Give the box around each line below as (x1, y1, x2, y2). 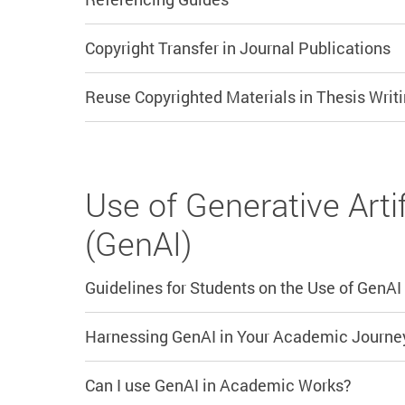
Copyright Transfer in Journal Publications (85, 37, 391, 60)
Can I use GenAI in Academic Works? (85, 374, 352, 397)
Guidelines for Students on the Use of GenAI (85, 277, 401, 299)
